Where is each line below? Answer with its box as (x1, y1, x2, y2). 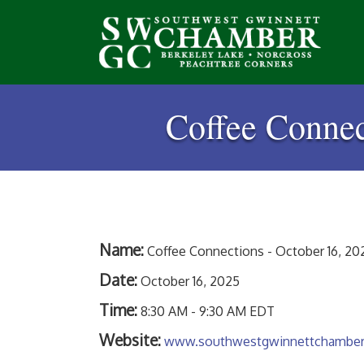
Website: (99, 330, 161, 350)
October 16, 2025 (141, 273, 240, 289)
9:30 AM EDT (199, 303, 275, 319)
